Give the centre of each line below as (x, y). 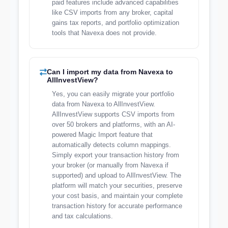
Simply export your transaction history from (116, 155)
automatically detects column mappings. (111, 145)
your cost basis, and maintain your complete (117, 196)
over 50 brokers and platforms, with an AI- (113, 124)
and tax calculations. (82, 216)
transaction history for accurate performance (117, 206)
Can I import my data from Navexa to (110, 72)
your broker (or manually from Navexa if (110, 165)
